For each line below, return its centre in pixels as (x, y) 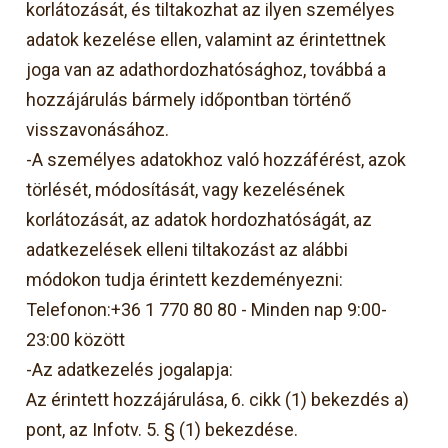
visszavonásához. (98, 129)
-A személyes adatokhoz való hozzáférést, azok (216, 159)
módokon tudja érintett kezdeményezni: (185, 279)
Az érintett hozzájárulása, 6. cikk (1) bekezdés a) (218, 399)
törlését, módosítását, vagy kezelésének (186, 189)
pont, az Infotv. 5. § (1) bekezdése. (162, 429)
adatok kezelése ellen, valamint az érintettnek (206, 39)
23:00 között (76, 339)
